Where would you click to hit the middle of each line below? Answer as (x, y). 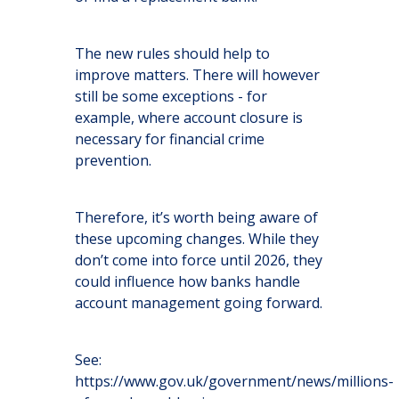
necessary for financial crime (170, 139)
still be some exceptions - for (171, 96)
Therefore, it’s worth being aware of (196, 217)
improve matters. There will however (197, 75)
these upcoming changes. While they (197, 239)
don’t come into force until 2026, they (199, 260)
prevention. (113, 160)
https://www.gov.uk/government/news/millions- (234, 381)
